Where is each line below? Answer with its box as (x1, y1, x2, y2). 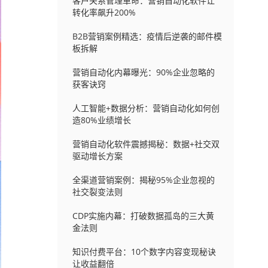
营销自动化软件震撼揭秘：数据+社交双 (72, 138, 220, 150)
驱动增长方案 (72, 150, 123, 162)
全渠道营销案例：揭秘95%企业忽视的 (72, 174, 215, 185)
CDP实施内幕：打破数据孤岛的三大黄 (72, 210, 214, 221)
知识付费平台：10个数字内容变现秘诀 (72, 246, 216, 257)
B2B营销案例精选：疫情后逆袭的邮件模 (72, 31, 222, 42)
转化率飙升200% (72, 7, 136, 18)
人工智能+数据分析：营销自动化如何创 (72, 102, 220, 114)
